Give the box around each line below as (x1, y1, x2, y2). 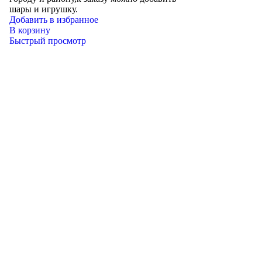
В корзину (9, 25, 51, 35)
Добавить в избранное (9, 15, 99, 25)
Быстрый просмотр (9, 36, 87, 46)
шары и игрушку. (9, 4, 78, 14)
